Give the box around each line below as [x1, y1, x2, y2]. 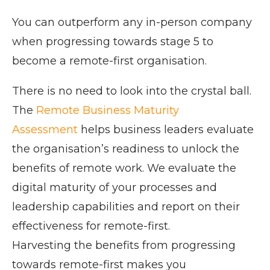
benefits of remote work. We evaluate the [12, 162, 236, 175]
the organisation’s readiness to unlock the [12, 142, 239, 156]
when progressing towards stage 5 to [12, 35, 213, 49]
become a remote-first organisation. [12, 54, 207, 68]
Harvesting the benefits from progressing [12, 239, 236, 253]
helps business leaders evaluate [81, 123, 254, 137]
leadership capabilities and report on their [12, 200, 240, 214]
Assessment [12, 123, 81, 137]
